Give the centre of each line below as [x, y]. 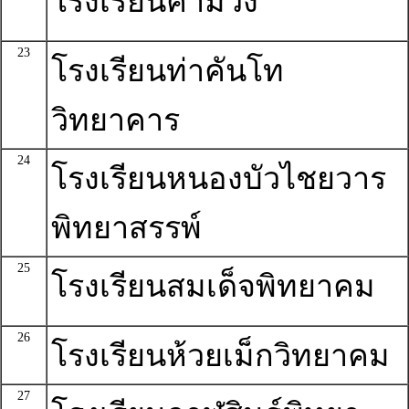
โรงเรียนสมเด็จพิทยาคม [213, 286]
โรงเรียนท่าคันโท [168, 71]
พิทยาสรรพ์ [126, 228]
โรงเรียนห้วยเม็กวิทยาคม [220, 356]
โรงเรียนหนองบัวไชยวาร [219, 178]
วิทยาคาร [115, 120]
